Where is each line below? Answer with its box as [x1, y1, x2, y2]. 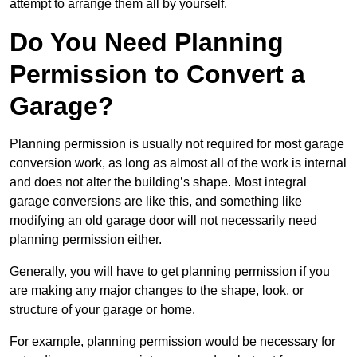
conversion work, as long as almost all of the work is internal [10, 155, 347, 170]
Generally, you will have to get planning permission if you [10, 264, 330, 278]
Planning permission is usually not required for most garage [10, 136, 344, 151]
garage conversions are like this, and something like [10, 194, 302, 208]
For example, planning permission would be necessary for [10, 334, 335, 348]
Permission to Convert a [10, 59, 305, 88]
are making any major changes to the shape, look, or [10, 283, 304, 297]
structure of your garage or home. [10, 302, 198, 316]
